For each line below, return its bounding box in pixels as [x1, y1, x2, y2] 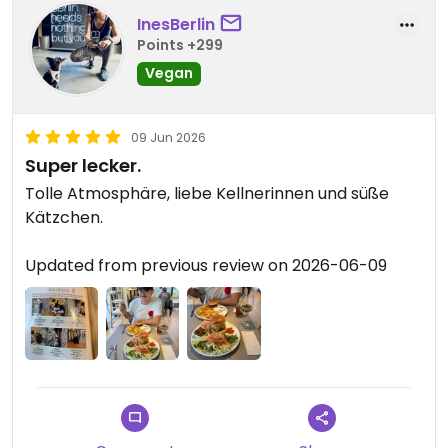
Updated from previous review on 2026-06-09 [25, 254, 387, 277]
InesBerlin [137, 12, 215, 36]
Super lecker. [25, 153, 141, 178]
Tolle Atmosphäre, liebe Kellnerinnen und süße [25, 182, 389, 205]
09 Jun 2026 [131, 129, 206, 146]
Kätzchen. [25, 206, 103, 229]
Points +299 [137, 34, 223, 55]
